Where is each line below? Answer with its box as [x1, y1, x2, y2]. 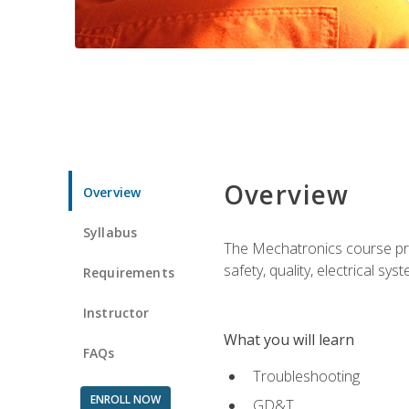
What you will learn [223, 329, 354, 350]
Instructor [83, 303, 150, 321]
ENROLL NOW [89, 391, 161, 407]
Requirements [83, 263, 174, 281]
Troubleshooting [252, 365, 360, 386]
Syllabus [83, 223, 138, 241]
